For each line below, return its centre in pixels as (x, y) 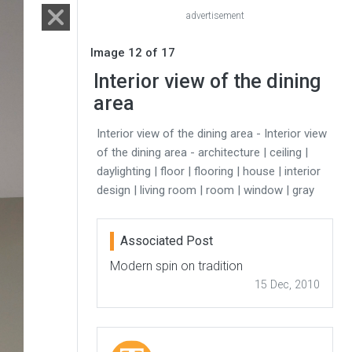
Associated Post (167, 241)
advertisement (215, 16)
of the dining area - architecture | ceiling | (202, 152)
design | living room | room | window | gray (205, 190)
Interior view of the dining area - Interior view (212, 134)
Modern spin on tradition (176, 266)
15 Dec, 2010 (287, 285)
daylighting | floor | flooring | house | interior (209, 171)
